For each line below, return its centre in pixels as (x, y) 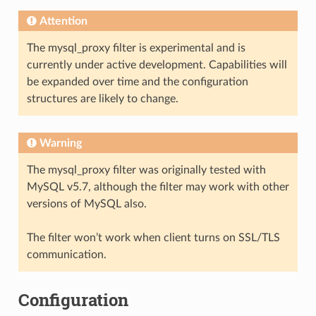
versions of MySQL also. (86, 203)
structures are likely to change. (102, 98)
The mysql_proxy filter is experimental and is (136, 48)
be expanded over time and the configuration (137, 81)
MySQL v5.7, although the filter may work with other (158, 187)
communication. (66, 254)
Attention (63, 21)
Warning (60, 143)
